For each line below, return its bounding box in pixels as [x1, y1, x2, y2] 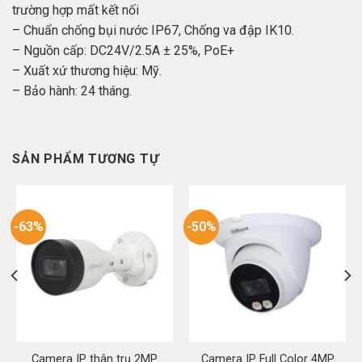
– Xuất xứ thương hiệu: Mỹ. [12, 62, 162, 78]
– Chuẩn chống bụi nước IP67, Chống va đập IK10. [12, 22, 294, 38]
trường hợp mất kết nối [12, 2, 139, 18]
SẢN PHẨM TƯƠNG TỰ [12, 150, 159, 166]
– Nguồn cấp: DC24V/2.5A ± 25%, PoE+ [12, 42, 234, 58]
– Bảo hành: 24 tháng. [12, 82, 132, 99]
